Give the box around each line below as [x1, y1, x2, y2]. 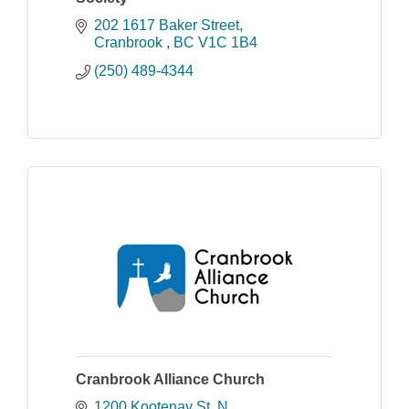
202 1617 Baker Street [94, 17, 239, 34]
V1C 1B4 [198, 35, 257, 51]
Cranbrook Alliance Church [76, 372, 265, 388]
